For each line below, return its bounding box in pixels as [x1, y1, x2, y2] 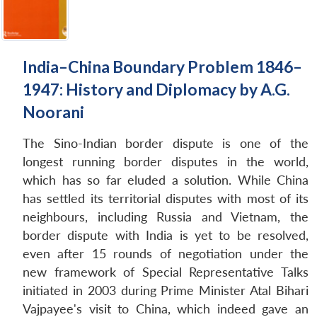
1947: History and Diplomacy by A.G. [23, 79, 290, 99]
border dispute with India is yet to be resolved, [23, 227, 309, 243]
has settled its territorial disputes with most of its [23, 190, 309, 206]
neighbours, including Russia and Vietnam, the [23, 209, 309, 224]
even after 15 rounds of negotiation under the [23, 246, 309, 261]
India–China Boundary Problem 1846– [23, 56, 302, 76]
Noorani [23, 101, 84, 122]
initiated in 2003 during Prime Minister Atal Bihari [23, 282, 309, 298]
